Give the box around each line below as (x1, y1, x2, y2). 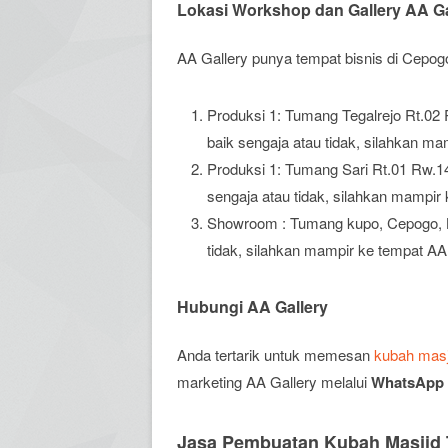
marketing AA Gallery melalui (177, 371, 371, 392)
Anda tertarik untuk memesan (177, 344, 374, 365)
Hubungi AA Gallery (177, 295, 328, 318)
